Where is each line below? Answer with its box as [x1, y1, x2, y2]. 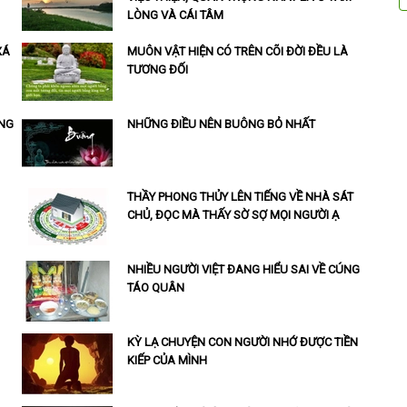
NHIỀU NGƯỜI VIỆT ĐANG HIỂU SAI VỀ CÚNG [126, 263, 360, 277]
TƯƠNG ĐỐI [126, 63, 188, 77]
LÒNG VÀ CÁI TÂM [126, 8, 223, 23]
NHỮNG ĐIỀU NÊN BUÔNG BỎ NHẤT [126, 117, 315, 132]
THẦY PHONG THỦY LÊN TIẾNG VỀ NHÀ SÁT [126, 190, 353, 204]
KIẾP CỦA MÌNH [126, 353, 207, 368]
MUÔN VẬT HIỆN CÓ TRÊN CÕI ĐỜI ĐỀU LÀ [126, 45, 348, 59]
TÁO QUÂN [126, 281, 184, 295]
